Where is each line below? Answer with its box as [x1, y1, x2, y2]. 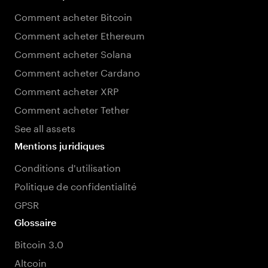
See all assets [14, 120, 75, 135]
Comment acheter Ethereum [14, 27, 145, 42]
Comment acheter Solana [14, 45, 132, 60]
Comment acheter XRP [14, 83, 118, 98]
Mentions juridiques [14, 140, 105, 151]
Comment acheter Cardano [14, 64, 141, 79]
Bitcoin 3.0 [14, 236, 64, 251]
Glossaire [14, 217, 57, 228]
